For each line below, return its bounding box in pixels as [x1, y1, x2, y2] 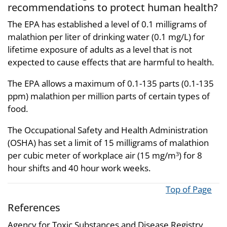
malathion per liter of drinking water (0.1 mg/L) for [8, 31, 205, 43]
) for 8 [179, 149, 202, 162]
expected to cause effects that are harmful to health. [8, 56, 214, 68]
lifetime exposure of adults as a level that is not [8, 44, 192, 56]
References [8, 200, 60, 215]
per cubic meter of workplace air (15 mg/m [8, 149, 176, 162]
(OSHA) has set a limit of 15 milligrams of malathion [8, 137, 209, 149]
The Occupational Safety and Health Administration [8, 124, 208, 136]
